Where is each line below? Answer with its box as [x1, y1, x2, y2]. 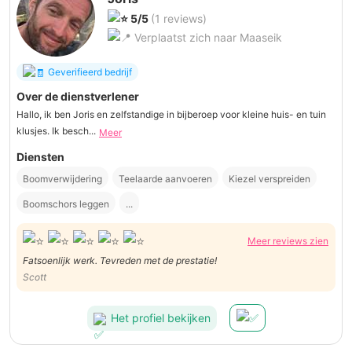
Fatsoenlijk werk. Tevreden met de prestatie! [23, 255, 217, 267]
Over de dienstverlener [16, 90, 139, 104]
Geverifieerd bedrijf [48, 65, 132, 78]
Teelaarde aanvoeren [119, 172, 212, 185]
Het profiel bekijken [110, 310, 211, 324]
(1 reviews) [151, 12, 207, 26]
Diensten [16, 149, 64, 163]
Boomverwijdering [23, 172, 102, 185]
